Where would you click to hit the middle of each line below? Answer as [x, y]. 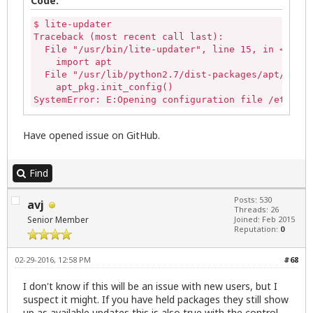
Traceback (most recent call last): [129, 37]
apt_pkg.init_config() [103, 87]
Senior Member [58, 220]
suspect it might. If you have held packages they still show [156, 299]
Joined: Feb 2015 [264, 219]
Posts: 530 [253, 200]
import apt [73, 62]
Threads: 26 [256, 210]
